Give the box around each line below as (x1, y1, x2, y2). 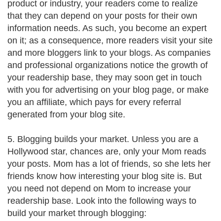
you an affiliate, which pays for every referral (7, 97, 181, 107)
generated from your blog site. (7, 110, 125, 119)
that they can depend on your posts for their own (7, 11, 197, 21)
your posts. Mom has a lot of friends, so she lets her (7, 159, 211, 169)
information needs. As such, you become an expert (7, 23, 207, 33)
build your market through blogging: (7, 208, 147, 218)
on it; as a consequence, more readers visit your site (7, 36, 213, 45)
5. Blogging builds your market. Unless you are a (7, 134, 198, 144)
